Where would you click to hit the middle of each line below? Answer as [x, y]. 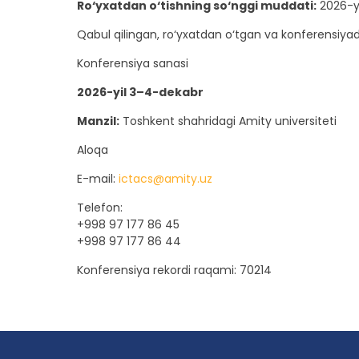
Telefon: [100, 208]
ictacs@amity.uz [165, 179]
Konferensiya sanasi [133, 64]
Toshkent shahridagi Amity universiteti [228, 121]
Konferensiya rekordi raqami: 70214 [174, 270]
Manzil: [98, 121]
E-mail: [98, 179]
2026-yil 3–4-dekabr [140, 93]
